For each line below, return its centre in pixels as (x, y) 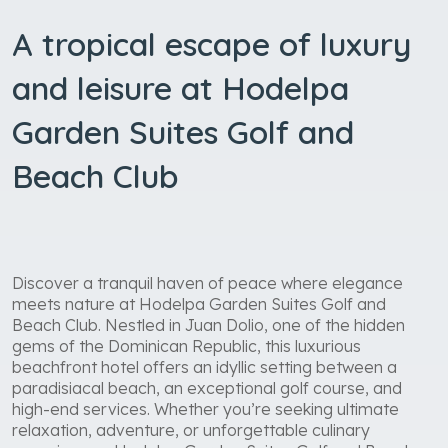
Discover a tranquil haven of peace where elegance (207, 282)
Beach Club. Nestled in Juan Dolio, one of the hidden (208, 324)
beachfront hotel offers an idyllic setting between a (204, 366)
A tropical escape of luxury (211, 43)
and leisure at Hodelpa (180, 87)
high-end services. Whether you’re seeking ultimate (205, 408)
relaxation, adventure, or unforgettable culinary (191, 429)
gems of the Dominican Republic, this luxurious (186, 345)
